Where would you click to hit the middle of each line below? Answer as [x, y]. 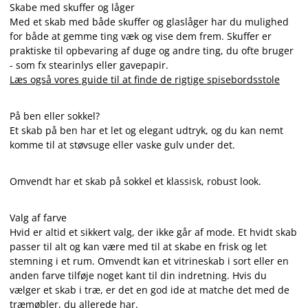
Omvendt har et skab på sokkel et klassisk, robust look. [135, 181]
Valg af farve [38, 218]
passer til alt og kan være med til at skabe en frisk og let [138, 246]
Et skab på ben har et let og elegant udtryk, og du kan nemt [146, 130]
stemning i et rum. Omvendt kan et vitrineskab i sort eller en [149, 261]
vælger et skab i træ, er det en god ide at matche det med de [150, 290]
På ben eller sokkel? [55, 116]
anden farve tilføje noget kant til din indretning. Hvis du [138, 275]
